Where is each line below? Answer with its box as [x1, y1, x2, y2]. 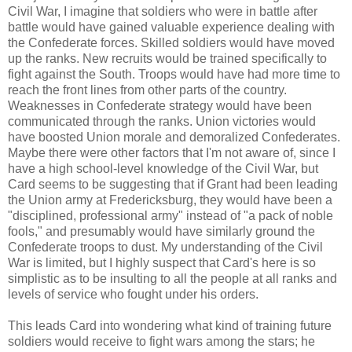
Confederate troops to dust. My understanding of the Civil [8, 240, 323, 255]
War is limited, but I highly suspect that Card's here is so [8, 256, 316, 270]
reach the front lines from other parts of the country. [8, 83, 287, 97]
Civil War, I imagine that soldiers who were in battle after [8, 5, 317, 19]
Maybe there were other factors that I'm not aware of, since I [8, 146, 335, 160]
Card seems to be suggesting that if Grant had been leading [8, 178, 338, 192]
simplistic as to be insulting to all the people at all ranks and [8, 272, 337, 286]
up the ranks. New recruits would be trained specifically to [8, 52, 327, 66]
